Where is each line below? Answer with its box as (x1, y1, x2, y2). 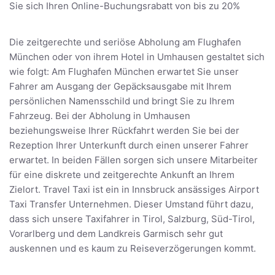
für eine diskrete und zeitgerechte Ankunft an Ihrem (9, 169, 234, 181)
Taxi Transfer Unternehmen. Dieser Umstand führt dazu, (9, 198, 254, 211)
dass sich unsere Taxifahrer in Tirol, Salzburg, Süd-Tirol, (9, 213, 255, 225)
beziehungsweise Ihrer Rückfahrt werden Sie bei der (9, 125, 239, 137)
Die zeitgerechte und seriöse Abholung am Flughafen (9, 36, 241, 48)
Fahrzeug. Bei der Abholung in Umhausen (9, 110, 190, 122)
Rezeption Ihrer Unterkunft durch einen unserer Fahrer (9, 139, 249, 152)
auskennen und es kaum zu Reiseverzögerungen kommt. (9, 242, 256, 255)
